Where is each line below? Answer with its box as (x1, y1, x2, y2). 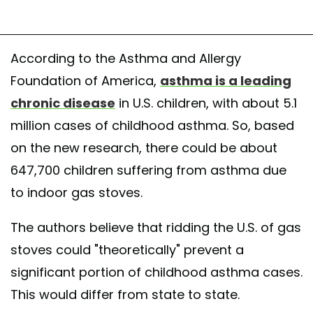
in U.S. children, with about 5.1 (115, 94, 297, 112)
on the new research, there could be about (10, 139, 277, 157)
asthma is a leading (160, 72, 291, 90)
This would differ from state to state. (10, 286, 240, 304)
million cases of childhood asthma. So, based (10, 117, 294, 135)
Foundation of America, (10, 72, 160, 90)
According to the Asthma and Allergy (10, 50, 241, 68)
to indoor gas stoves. (10, 184, 143, 202)
